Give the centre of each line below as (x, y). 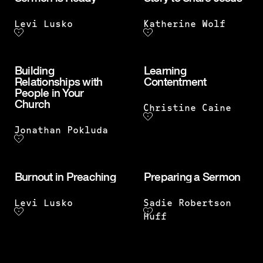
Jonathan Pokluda (61, 131)
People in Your (49, 93)
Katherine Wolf (184, 25)
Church (33, 104)
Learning (165, 71)
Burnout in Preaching (65, 177)
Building (34, 71)
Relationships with (59, 82)
